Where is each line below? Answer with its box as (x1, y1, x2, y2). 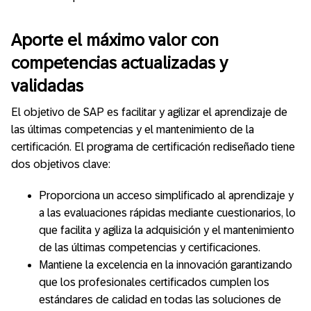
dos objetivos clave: (11, 158, 110, 171)
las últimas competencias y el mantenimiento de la (11, 124, 254, 136)
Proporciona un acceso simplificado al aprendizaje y (39, 190, 294, 202)
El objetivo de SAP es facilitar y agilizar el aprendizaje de (11, 106, 287, 119)
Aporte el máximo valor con (11, 30, 219, 49)
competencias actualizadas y (11, 53, 228, 72)
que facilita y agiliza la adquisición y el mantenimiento (39, 224, 294, 237)
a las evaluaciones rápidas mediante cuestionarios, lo (39, 207, 296, 219)
